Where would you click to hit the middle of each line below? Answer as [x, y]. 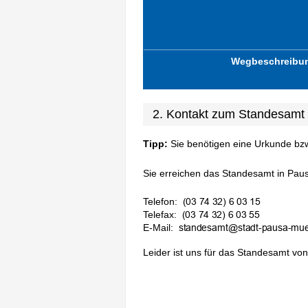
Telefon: [160, 202]
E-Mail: [158, 228]
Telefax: [160, 215]
